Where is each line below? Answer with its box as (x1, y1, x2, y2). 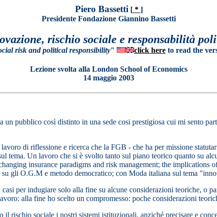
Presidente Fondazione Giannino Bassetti (41, 15, 176, 23)
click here (134, 46, 166, 54)
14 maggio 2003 (83, 74, 134, 82)
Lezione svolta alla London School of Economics (30, 65, 187, 74)
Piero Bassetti (75, 4, 128, 14)
